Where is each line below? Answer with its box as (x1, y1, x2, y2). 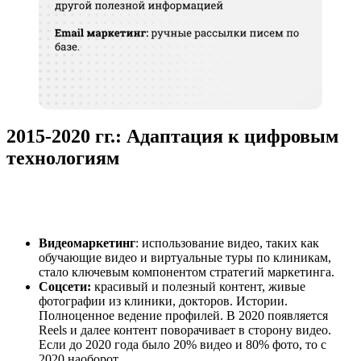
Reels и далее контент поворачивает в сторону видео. (39, 323, 331, 338)
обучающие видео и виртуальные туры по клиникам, (39, 251, 331, 265)
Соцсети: (39, 280, 91, 294)
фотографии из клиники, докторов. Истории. (39, 294, 288, 309)
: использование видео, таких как (135, 236, 319, 251)
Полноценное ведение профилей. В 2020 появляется (39, 309, 328, 323)
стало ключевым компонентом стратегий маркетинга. (39, 265, 334, 280)
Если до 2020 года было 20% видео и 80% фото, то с (39, 338, 326, 352)
